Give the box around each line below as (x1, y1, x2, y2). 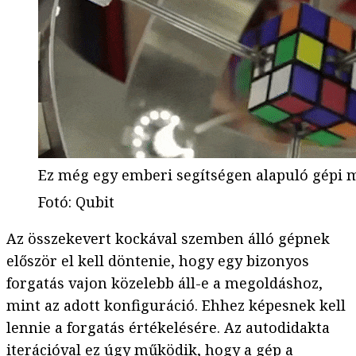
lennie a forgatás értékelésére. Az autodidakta (6, 318, 330, 338)
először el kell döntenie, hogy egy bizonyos (6, 251, 309, 271)
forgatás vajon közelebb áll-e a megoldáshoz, (6, 273, 323, 293)
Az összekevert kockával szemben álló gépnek (6, 229, 330, 249)
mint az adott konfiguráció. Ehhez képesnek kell (6, 296, 346, 315)
